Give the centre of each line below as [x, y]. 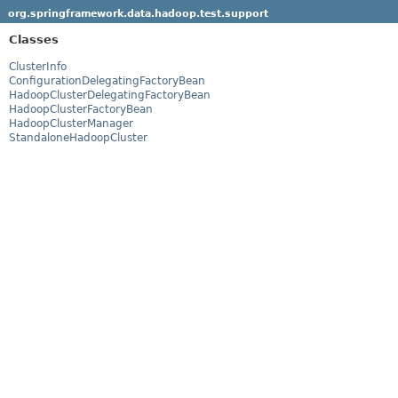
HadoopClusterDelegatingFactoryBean [110, 95]
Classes [34, 39]
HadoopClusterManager [71, 123]
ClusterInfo [38, 66]
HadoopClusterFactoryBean [81, 109]
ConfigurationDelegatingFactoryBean [107, 80]
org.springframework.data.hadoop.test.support [138, 13]
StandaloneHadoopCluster [78, 137]
